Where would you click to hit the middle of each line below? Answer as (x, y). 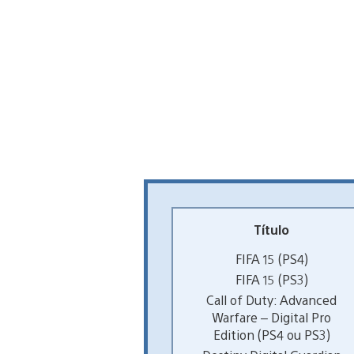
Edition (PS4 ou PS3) (271, 334)
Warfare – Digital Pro (272, 317)
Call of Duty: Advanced (272, 299)
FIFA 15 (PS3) (271, 279)
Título (272, 229)
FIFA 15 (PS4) (271, 258)
